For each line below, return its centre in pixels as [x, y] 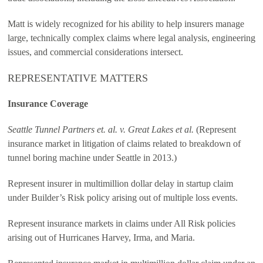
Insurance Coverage [48, 104]
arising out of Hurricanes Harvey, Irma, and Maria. [101, 237]
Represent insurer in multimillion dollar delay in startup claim [120, 183]
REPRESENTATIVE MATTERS [78, 78]
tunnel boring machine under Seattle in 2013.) [92, 158]
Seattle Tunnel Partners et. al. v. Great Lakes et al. [101, 129]
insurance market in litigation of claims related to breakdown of [124, 144]
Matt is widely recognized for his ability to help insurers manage [126, 24]
